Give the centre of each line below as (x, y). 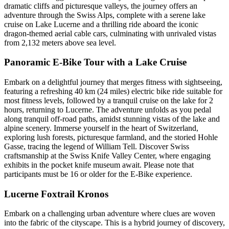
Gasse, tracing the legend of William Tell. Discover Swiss (97, 146)
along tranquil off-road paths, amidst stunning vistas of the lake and (112, 119)
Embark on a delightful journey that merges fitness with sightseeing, (113, 82)
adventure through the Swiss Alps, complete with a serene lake (105, 15)
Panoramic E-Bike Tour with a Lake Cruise (95, 62)
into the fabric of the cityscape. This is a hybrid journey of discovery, (114, 223)
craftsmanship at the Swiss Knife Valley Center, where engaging (107, 155)
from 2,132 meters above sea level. (60, 42)
